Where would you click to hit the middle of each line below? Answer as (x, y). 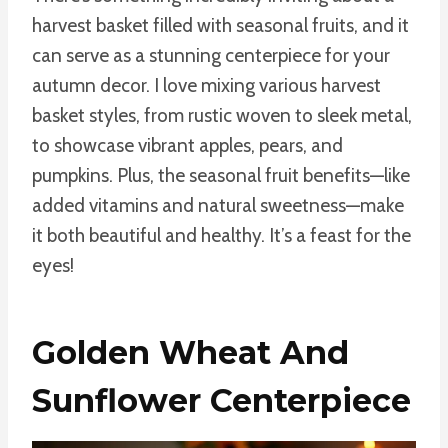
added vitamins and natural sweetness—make (218, 205)
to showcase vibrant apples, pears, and (187, 145)
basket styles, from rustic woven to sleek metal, (222, 115)
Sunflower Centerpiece (221, 400)
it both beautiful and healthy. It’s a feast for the (221, 235)
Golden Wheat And (190, 352)
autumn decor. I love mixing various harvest (206, 85)
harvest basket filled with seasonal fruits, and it (220, 25)
